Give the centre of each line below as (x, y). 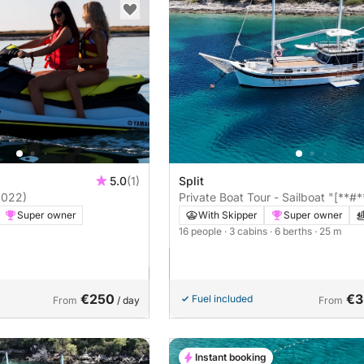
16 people (201, 232)
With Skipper (228, 215)
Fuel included (222, 298)
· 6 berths (292, 232)
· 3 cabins (247, 232)
